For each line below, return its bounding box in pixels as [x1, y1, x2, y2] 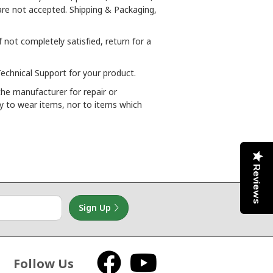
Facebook [121, 255, 164, 269]
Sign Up [78, 202, 113, 213]
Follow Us [13, 255, 74, 272]
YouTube [157, 255, 197, 269]
